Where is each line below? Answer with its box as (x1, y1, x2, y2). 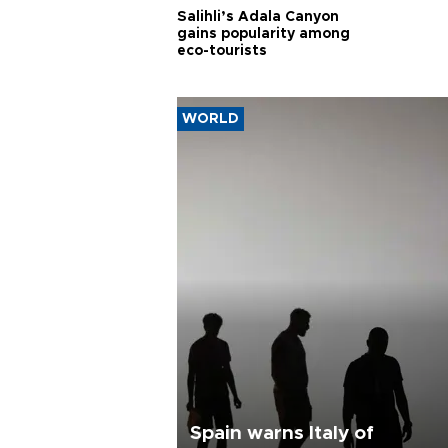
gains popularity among (177, 27, 350, 42)
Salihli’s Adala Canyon (177, 10, 339, 25)
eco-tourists (177, 44, 267, 59)
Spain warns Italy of (190, 424, 374, 444)
